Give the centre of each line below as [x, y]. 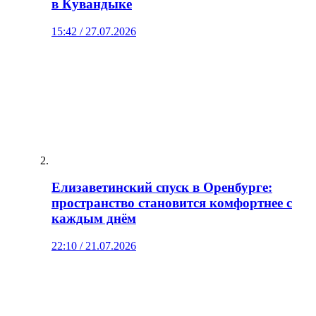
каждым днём [94, 219]
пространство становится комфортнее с [172, 203]
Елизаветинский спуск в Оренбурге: [162, 188]
